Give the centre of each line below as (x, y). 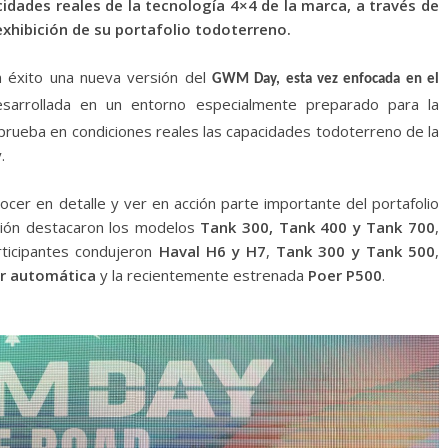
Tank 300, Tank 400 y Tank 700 (318, 227)
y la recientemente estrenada (202, 275)
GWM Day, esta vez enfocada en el (325, 80)
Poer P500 (345, 275)
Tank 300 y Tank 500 (356, 251)
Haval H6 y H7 (212, 251)
